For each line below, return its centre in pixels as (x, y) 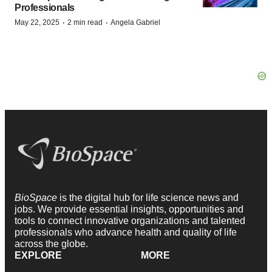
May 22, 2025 (37, 22)
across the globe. (51, 243)
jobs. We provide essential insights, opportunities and (129, 209)
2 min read (85, 22)
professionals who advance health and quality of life (126, 232)
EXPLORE (38, 255)
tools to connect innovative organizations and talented (130, 220)
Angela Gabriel (135, 22)
